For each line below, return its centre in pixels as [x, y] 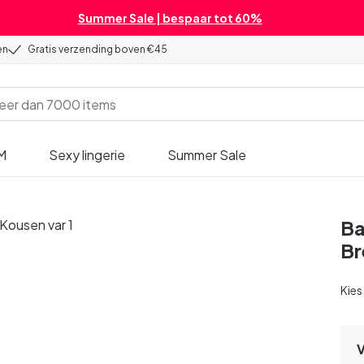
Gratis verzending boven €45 [97, 49]
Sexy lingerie [87, 154]
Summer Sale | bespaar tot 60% [170, 18]
